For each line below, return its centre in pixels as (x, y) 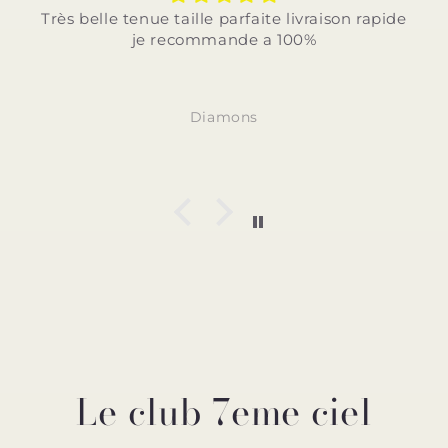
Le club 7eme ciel (224, 412)
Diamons (224, 117)
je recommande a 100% (224, 40)
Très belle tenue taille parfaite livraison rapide (224, 19)
